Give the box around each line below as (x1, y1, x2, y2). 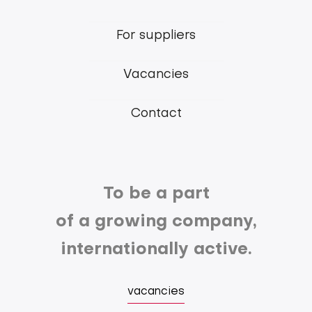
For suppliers (116, 30, 196, 42)
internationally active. (60, 242, 252, 259)
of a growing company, (55, 214, 257, 231)
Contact (130, 108, 182, 120)
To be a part (102, 186, 210, 203)
